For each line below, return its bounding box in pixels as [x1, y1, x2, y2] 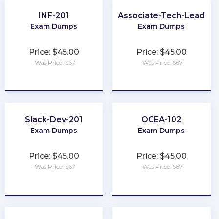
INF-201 [39, 10, 69, 20]
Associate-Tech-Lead [118, 10, 205, 20]
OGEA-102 [141, 114, 182, 124]
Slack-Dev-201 [25, 114, 83, 124]
